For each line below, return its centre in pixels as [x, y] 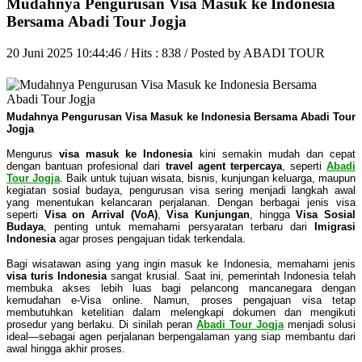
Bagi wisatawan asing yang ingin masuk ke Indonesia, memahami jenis [181, 263]
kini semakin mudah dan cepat [274, 154]
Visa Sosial [326, 214]
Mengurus [33, 154]
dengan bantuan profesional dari [86, 166]
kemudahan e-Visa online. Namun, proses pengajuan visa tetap [181, 300]
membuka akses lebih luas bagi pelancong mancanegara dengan [181, 288]
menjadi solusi [320, 324]
